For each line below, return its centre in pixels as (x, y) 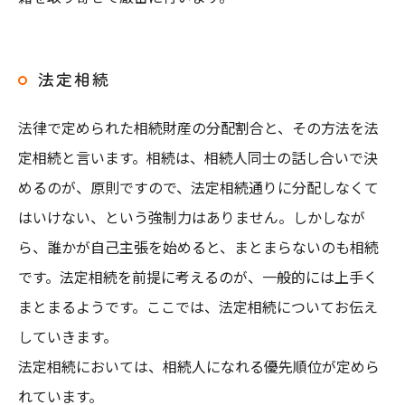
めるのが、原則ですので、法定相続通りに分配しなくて (198, 187)
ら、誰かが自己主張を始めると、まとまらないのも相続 (198, 247)
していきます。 (68, 336)
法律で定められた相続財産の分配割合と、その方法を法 (198, 127)
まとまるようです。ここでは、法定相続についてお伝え (198, 306)
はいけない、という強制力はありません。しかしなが (192, 217)
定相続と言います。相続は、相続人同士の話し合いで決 (198, 157)
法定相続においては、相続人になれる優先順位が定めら (199, 366)
